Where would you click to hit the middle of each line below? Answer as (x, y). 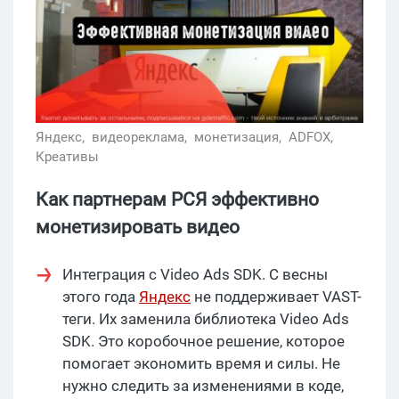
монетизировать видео (138, 228)
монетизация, (240, 138)
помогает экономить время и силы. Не (201, 364)
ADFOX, (313, 138)
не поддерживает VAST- (276, 297)
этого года (101, 297)
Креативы (67, 157)
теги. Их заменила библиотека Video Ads (206, 319)
